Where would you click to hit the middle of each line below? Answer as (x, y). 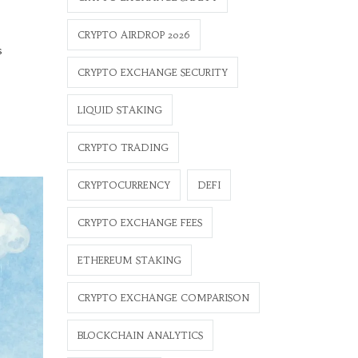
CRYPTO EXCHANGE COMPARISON (163, 298)
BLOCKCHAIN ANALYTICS (140, 335)
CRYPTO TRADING (123, 147)
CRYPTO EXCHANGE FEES (139, 223)
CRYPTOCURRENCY (123, 185)
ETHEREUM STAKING (129, 260)
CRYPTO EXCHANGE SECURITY (152, 72)
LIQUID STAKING (119, 110)
